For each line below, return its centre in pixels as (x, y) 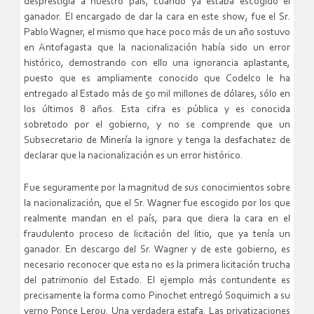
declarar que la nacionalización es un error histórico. (134, 156)
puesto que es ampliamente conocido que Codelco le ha (157, 79)
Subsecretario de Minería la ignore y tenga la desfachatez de (157, 141)
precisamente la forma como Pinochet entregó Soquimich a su (157, 296)
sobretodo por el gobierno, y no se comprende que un (157, 125)
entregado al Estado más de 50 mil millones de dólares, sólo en (157, 95)
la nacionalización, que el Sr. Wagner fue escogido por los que (157, 204)
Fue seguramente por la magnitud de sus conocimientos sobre (157, 189)
